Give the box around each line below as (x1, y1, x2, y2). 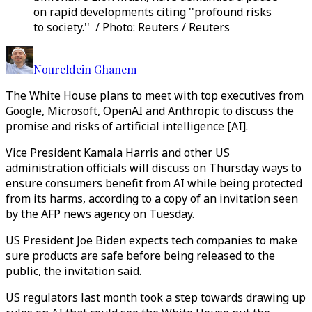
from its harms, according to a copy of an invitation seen (6, 191, 298, 206)
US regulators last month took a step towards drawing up (6, 290, 306, 305)
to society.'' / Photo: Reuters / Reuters (33, 19, 230, 35)
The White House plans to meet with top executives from (6, 88, 304, 103)
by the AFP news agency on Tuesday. (6, 206, 194, 221)
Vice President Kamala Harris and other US (6, 145, 230, 160)
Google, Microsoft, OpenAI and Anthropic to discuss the (6, 103, 294, 118)
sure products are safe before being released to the (6, 248, 275, 263)
